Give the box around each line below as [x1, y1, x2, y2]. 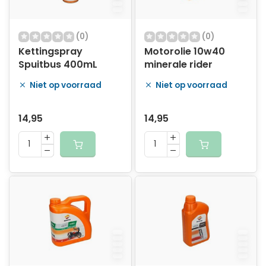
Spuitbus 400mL [18, 58, 97, 71]
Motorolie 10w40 [144, 45, 225, 58]
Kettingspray [18, 45, 83, 58]
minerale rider [144, 58, 213, 71]
